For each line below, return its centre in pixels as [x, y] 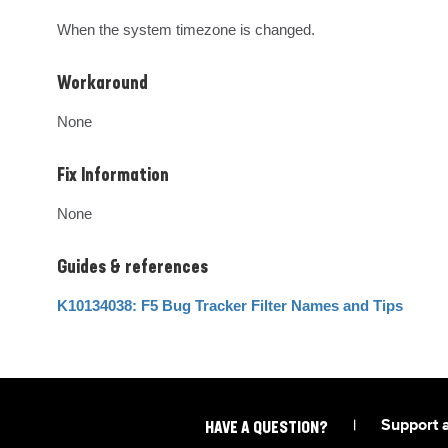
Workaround [102, 84]
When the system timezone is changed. [186, 29]
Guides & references [132, 268]
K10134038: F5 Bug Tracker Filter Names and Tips [230, 305]
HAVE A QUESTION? [266, 429]
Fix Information [113, 176]
